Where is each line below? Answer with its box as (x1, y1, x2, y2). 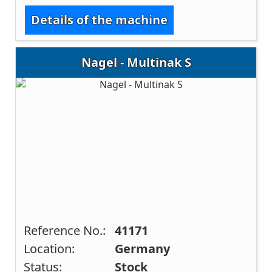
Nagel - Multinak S (81, 53, 191, 70)
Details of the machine (31, 11, 168, 28)
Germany (115, 240, 171, 257)
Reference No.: (24, 222, 106, 239)
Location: (24, 240, 75, 257)
